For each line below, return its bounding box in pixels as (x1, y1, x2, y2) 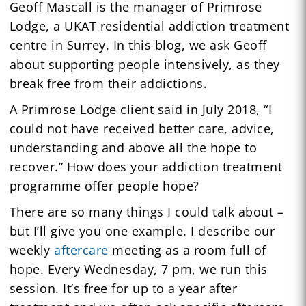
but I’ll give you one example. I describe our (9, 222, 275, 239)
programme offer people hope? (9, 177, 199, 194)
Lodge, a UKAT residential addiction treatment (9, 17, 290, 34)
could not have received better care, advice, (9, 120, 275, 137)
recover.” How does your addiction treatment (9, 158, 283, 175)
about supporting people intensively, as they (9, 55, 280, 72)
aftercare (54, 241, 109, 258)
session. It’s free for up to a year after (9, 279, 238, 296)
